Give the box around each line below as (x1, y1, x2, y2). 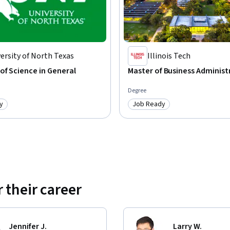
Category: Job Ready (132, 104, 203, 116)
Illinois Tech (147, 50, 190, 62)
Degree (128, 86, 146, 95)
